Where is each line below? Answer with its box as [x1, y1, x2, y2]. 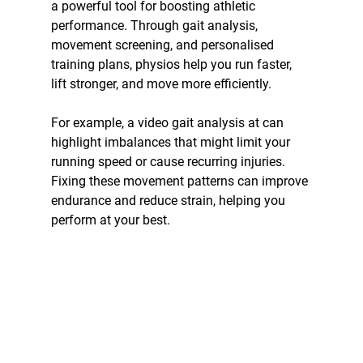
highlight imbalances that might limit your [50, 134, 293, 150]
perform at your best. [50, 211, 170, 228]
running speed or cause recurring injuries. [50, 153, 288, 169]
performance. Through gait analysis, [50, 17, 261, 33]
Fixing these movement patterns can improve [50, 173, 311, 189]
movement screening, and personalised [50, 36, 277, 53]
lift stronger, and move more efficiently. [50, 75, 271, 92]
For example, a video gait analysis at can [50, 114, 287, 130]
